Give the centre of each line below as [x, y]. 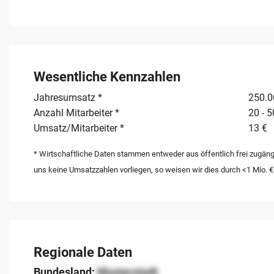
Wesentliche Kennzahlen [107, 76]
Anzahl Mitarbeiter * [76, 113]
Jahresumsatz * [68, 97]
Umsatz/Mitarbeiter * [79, 128]
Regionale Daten [83, 252]
